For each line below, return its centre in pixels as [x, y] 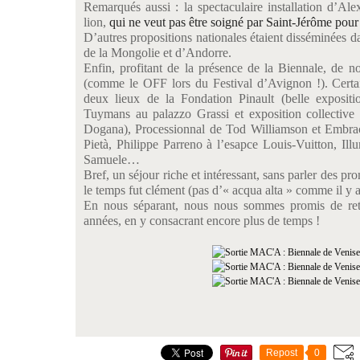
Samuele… [112, 160]
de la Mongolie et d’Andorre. [157, 53]
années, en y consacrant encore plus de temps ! [202, 221]
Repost [282, 353]
